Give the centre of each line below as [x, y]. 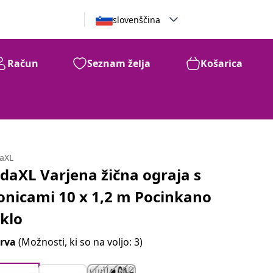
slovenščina [136, 19]
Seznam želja [119, 63]
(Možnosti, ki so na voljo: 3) [81, 242]
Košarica [222, 63]
